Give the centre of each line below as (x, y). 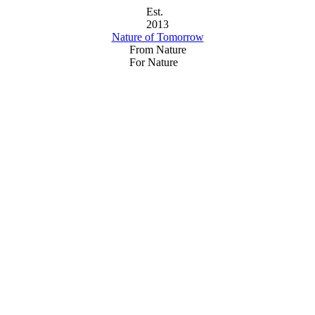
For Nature (153, 62)
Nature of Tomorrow (157, 37)
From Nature (157, 50)
